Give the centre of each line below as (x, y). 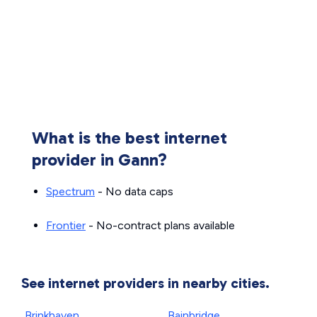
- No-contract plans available (160, 225)
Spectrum (70, 191)
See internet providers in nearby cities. (145, 283)
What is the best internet (129, 138)
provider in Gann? (99, 160)
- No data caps (134, 191)
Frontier (66, 225)
